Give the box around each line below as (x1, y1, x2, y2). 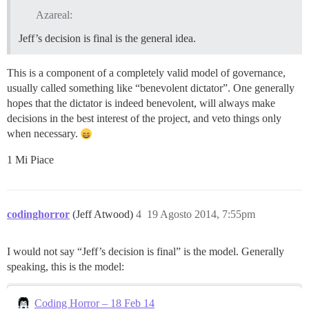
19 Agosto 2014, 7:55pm (147, 208, 255, 220)
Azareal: (35, 8, 72, 21)
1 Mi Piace (7, 153, 54, 166)
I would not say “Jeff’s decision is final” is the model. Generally (7, 245, 284, 257)
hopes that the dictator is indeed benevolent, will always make (7, 97, 275, 109)
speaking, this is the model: (7, 260, 124, 272)
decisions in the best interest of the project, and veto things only (7, 112, 281, 124)
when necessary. (7, 127, 81, 139)
